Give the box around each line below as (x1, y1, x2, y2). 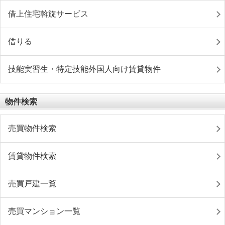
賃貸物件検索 (8, 152, 56, 160)
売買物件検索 (8, 124, 56, 133)
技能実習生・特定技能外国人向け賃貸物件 (8, 65, 161, 73)
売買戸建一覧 (8, 179, 56, 188)
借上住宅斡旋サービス (8, 10, 88, 18)
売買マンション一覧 (8, 207, 80, 215)
